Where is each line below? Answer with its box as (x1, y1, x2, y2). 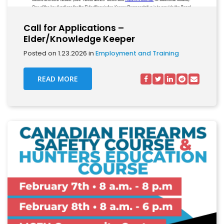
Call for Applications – (23, 22, 124, 34)
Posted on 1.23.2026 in (23, 49, 95, 57)
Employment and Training (95, 49, 179, 57)
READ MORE (37, 74, 78, 83)
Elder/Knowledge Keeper (23, 33, 135, 45)
